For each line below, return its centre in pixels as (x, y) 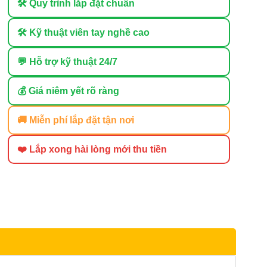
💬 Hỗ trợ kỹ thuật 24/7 (67, 61)
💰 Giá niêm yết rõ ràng (68, 91)
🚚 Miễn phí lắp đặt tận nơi (75, 120)
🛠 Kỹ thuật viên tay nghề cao (83, 32)
